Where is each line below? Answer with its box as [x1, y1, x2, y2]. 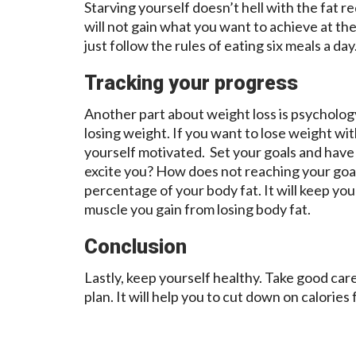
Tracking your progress [84, 71, 298, 95]
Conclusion [84, 234, 187, 258]
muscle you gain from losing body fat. [84, 199, 311, 218]
